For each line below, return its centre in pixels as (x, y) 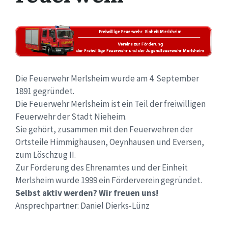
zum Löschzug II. (46, 154)
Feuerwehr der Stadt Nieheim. (71, 116)
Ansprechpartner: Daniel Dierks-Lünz (82, 205)
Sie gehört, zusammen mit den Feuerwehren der (104, 129)
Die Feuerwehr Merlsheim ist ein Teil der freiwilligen (110, 104)
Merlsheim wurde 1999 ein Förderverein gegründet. (109, 180)
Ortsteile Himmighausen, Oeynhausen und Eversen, (110, 142)
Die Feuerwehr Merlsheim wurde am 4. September (107, 78)
